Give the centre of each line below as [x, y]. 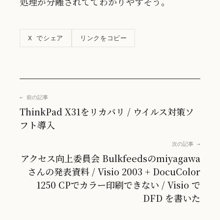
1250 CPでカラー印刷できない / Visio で [118, 185]
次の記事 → [186, 144]
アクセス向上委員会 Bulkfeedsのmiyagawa [110, 158]
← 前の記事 [34, 97]
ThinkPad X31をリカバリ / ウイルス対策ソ [107, 111]
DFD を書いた [172, 198]
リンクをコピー [103, 38]
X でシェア [46, 38]
